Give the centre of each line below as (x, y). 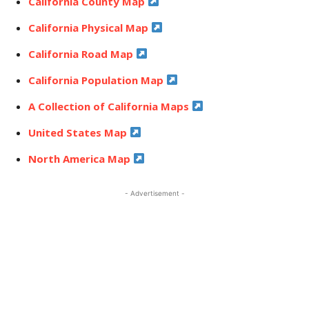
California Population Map (97, 80)
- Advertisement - (154, 193)
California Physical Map (90, 27)
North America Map (81, 158)
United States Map (79, 132)
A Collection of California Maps (110, 106)
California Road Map (82, 53)
